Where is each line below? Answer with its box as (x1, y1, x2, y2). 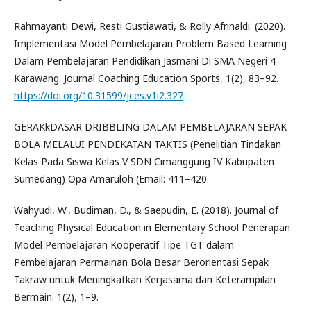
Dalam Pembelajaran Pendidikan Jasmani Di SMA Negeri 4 (14, 53, 276, 67)
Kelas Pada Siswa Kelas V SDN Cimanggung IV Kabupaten (14, 154, 274, 168)
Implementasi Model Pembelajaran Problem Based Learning (14, 36, 287, 50)
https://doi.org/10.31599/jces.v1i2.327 (14, 88, 183, 102)
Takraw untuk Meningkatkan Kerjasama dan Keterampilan (14, 272, 276, 286)
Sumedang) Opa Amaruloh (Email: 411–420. (14, 171, 209, 185)
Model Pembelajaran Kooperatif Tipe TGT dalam (14, 237, 234, 251)
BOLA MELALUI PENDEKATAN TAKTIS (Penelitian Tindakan (14, 137, 281, 151)
